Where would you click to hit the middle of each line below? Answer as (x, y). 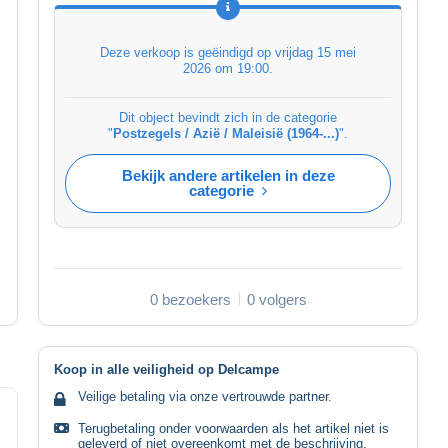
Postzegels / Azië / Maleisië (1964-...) (226, 133)
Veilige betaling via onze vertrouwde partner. (205, 396)
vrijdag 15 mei (315, 52)
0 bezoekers (190, 299)
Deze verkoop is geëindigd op (187, 52)
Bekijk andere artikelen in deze (228, 175)
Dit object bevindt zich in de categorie (228, 117)
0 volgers (276, 299)
